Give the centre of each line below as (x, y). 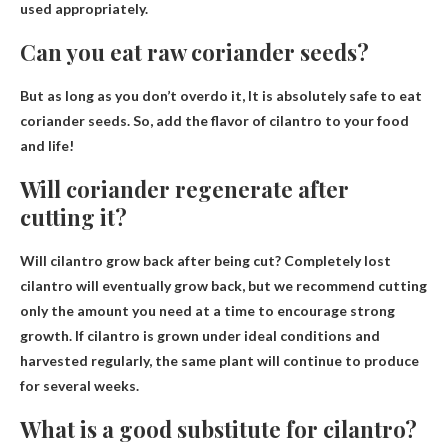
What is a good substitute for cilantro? (218, 428)
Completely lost (337, 260)
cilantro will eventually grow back (131, 285)
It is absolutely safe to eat (335, 95)
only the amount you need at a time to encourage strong (207, 310)
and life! (47, 145)
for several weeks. (79, 385)
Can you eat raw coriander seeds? (194, 51)
